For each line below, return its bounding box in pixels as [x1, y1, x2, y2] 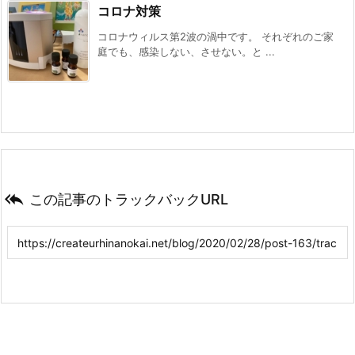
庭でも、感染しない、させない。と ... [97, 44, 275, 58]
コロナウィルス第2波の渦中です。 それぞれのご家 [97, 29, 334, 43]
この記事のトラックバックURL [29, 190, 228, 208]
